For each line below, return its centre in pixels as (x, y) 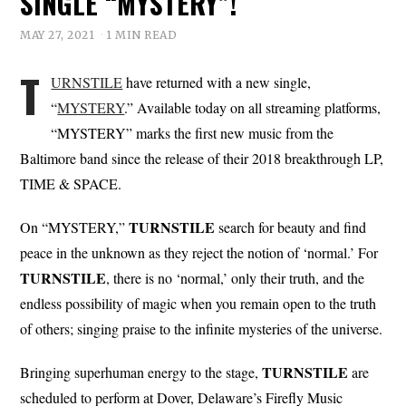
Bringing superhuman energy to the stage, (141, 372)
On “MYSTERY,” (75, 227)
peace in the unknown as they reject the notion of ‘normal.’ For (199, 252)
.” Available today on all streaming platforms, (253, 107)
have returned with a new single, (217, 82)
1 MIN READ (142, 34)
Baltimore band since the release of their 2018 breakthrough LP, (202, 158)
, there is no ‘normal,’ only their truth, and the (236, 277)
